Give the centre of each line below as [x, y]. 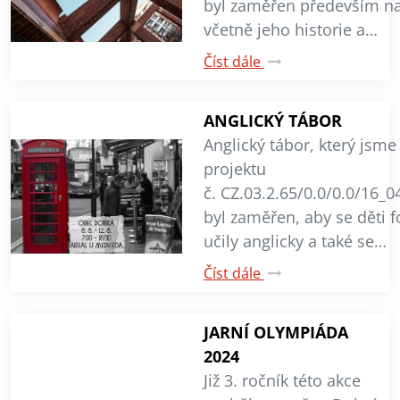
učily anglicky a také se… [295, 241]
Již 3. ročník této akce [282, 380]
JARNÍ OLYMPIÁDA [275, 332]
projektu [234, 168]
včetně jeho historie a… [290, 29]
